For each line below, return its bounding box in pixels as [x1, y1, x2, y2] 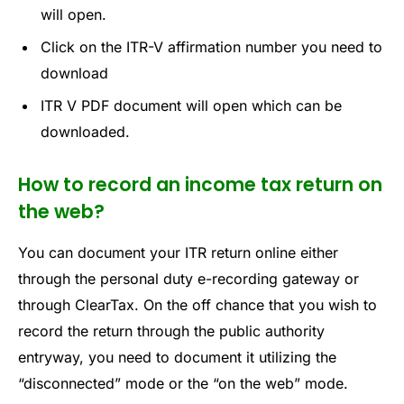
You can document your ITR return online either [18, 243, 338, 262]
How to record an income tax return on [18, 171, 382, 198]
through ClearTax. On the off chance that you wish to [18, 295, 377, 314]
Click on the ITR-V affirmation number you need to [41, 38, 382, 57]
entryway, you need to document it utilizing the [18, 347, 336, 366]
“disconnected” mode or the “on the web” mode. [18, 373, 348, 392]
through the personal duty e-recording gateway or [18, 269, 359, 288]
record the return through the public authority [18, 321, 325, 340]
